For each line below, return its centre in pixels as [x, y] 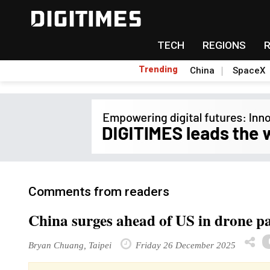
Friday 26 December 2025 [184, 245]
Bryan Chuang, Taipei [70, 245]
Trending [158, 69]
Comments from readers [99, 192]
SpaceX [249, 71]
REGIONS [224, 45]
